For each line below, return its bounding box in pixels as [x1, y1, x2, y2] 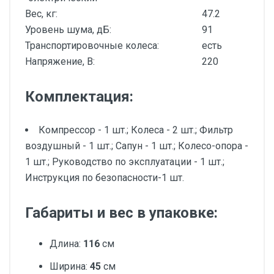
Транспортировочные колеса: [25, 40, 159, 51]
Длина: [50, 238, 83, 250]
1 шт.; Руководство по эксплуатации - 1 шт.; [25, 156, 224, 168]
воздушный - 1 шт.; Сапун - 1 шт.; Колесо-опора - [25, 140, 248, 152]
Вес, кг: [25, 8, 57, 20]
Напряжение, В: [25, 56, 95, 67]
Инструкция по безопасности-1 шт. [25, 172, 184, 183]
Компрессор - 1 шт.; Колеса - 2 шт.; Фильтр [39, 124, 233, 136]
